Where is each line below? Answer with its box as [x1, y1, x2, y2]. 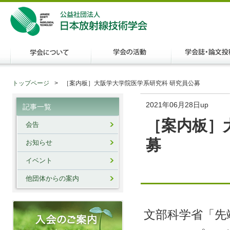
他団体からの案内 [26, 175, 79, 182]
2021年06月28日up [146, 101, 208, 109]
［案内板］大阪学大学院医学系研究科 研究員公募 [63, 80, 200, 87]
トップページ [12, 80, 49, 87]
